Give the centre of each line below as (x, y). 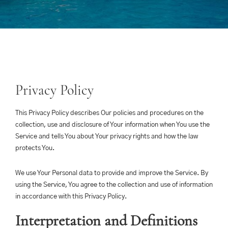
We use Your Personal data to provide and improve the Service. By (112, 173)
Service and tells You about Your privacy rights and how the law (107, 137)
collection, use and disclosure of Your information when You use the (112, 125)
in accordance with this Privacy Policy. (71, 197)
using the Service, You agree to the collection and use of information (114, 185)
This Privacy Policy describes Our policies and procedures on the (109, 113)
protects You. (35, 148)
